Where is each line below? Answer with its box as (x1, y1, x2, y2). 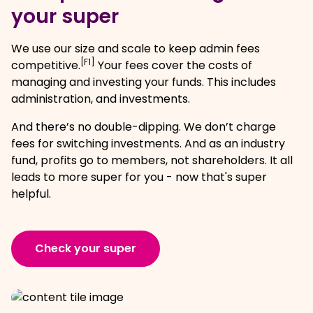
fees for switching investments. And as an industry (11, 136, 285, 152)
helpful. (11, 186, 51, 202)
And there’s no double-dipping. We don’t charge (11, 119, 276, 135)
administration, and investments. (11, 91, 190, 107)
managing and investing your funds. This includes (11, 74, 276, 90)
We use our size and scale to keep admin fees (11, 41, 260, 57)
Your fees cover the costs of (95, 57, 252, 73)
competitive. (11, 57, 80, 73)
